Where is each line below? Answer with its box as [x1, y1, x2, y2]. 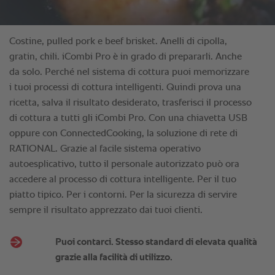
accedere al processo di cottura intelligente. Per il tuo [9, 174, 236, 185]
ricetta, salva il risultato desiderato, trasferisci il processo [9, 98, 252, 108]
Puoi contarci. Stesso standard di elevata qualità [55, 237, 257, 247]
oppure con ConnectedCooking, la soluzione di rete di [9, 128, 238, 139]
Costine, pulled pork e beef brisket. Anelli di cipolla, [9, 36, 227, 47]
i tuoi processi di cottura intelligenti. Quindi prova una [9, 82, 241, 93]
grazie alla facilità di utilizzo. [55, 252, 172, 263]
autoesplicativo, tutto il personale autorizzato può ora [9, 159, 239, 169]
